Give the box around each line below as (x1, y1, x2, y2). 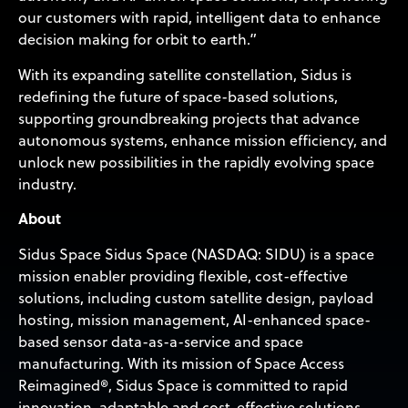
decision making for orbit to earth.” (18, 29, 257, 50)
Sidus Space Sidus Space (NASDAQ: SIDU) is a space (18, 243, 374, 264)
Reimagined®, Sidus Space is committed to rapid (18, 374, 348, 395)
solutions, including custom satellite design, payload (18, 287, 373, 308)
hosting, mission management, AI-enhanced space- (18, 309, 371, 330)
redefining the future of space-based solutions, (18, 86, 338, 107)
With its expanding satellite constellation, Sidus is (18, 64, 352, 85)
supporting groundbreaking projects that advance (18, 107, 360, 128)
